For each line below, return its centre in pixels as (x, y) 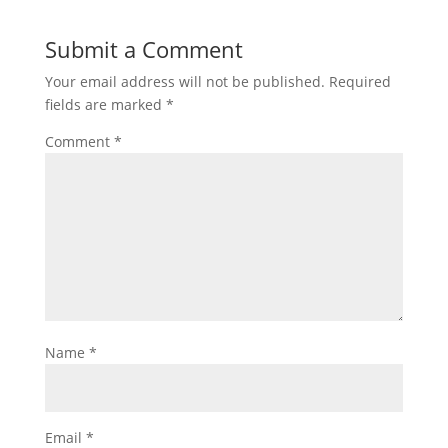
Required (359, 81)
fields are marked (105, 104)
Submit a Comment (143, 49)
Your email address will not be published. (184, 81)
